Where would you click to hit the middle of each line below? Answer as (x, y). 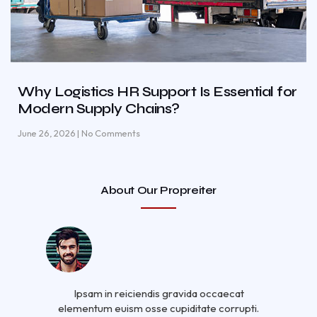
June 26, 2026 (48, 133)
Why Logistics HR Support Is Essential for (157, 91)
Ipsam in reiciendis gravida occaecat (158, 293)
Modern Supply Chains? (99, 108)
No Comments (110, 133)
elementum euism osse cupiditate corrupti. (158, 308)
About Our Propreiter (158, 190)
